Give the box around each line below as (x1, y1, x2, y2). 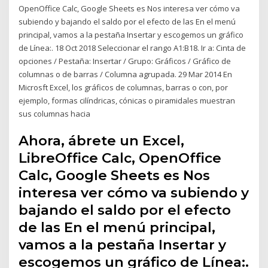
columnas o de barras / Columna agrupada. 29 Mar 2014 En (19, 68, 233, 80)
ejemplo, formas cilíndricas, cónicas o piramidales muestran (19, 95, 236, 106)
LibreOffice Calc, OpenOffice (19, 150, 222, 167)
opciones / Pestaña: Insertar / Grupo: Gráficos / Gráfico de (19, 55, 232, 66)
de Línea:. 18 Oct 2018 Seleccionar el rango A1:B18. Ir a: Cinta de (19, 42, 246, 53)
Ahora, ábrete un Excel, (19, 132, 185, 150)
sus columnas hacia (19, 108, 93, 119)
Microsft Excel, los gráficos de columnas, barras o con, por (19, 81, 229, 93)
